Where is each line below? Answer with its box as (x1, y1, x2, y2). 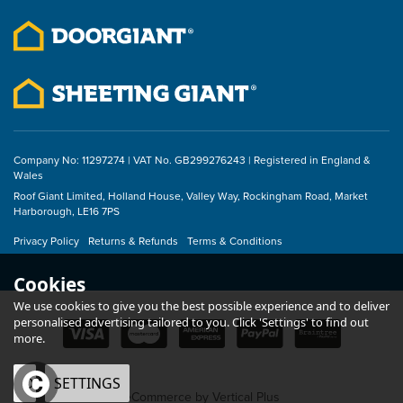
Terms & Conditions (187, 233, 282, 250)
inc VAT (165, 10, 198, 24)
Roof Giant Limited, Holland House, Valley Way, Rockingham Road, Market (13, 188, 368, 205)
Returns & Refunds (88, 233, 178, 250)
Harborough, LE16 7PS (13, 203, 120, 220)
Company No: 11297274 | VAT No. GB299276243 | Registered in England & (13, 152, 371, 169)
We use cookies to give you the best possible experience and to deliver (13, 298, 390, 314)
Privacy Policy (13, 233, 79, 250)
